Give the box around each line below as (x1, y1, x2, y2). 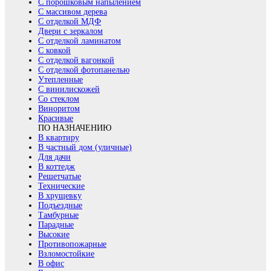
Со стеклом (38, 94, 79, 103)
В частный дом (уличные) (38, 142, 132, 152)
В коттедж (38, 162, 75, 171)
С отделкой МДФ (38, 16, 101, 26)
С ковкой (38, 45, 71, 55)
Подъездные (38, 200, 82, 210)
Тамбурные (38, 210, 79, 220)
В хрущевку (38, 191, 82, 200)
